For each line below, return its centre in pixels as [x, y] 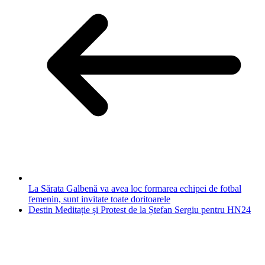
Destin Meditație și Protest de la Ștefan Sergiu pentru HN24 [140, 210]
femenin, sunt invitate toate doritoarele [99, 199]
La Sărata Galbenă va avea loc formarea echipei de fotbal [135, 189]
